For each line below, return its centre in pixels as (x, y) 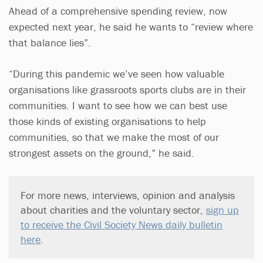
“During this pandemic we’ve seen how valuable (117, 73)
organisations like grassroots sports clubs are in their (127, 89)
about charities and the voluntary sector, (113, 210)
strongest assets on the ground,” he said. (102, 153)
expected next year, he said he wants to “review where (131, 26)
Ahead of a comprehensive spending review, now (118, 11)
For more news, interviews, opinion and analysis (128, 195)
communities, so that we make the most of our (114, 137)
